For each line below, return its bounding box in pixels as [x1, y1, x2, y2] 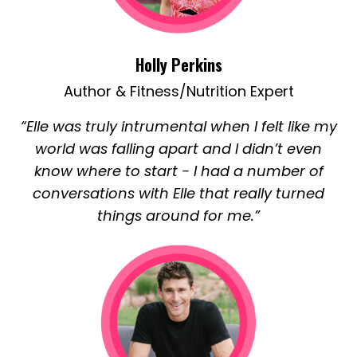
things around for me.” [97, 206, 260, 226]
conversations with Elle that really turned [33, 183, 324, 204]
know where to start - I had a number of [33, 161, 324, 182]
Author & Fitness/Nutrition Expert [63, 81, 294, 102]
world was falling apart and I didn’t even [35, 139, 322, 159]
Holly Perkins [135, 53, 222, 77]
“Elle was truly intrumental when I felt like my [20, 116, 337, 137]
